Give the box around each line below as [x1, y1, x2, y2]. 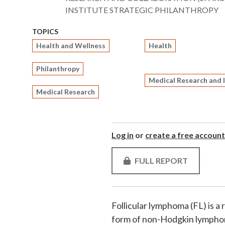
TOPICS [32, 27, 58, 36]
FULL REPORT [135, 156, 188, 165]
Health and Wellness [36, 41, 105, 50]
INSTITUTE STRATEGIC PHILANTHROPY [65, 5, 218, 15]
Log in [111, 130, 134, 140]
